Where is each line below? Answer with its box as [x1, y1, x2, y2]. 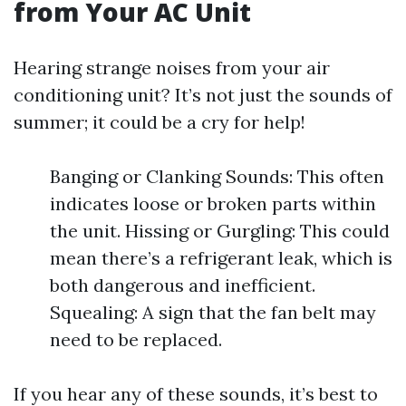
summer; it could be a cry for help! [14, 111, 305, 133]
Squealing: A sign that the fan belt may [50, 301, 376, 324]
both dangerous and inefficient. [50, 274, 315, 296]
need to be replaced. [50, 328, 222, 351]
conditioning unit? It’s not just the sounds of [14, 83, 392, 106]
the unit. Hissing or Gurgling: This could [50, 219, 390, 242]
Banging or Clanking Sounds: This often [50, 165, 384, 188]
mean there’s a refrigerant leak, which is [50, 246, 392, 269]
